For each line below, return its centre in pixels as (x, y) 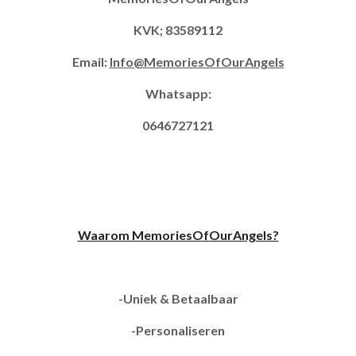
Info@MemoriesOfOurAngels (197, 61)
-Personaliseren (178, 330)
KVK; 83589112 (178, 29)
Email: (91, 61)
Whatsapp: (178, 93)
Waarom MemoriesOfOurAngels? (178, 234)
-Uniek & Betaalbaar (178, 298)
